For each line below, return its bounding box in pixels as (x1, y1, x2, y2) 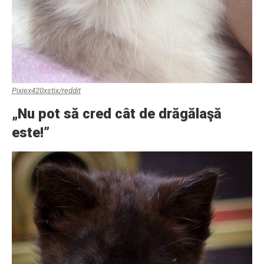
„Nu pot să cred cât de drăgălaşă (12, 105, 222, 123)
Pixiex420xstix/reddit (12, 86, 81, 95)
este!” (12, 124, 49, 141)
